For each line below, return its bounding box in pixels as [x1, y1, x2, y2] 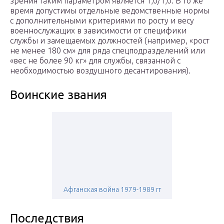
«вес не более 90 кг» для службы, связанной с [10, 56, 180, 65]
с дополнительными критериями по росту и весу [10, 16, 194, 25]
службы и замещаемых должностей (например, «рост [10, 36, 209, 45]
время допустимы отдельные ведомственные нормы [10, 6, 209, 15]
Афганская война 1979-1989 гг [63, 185, 161, 194]
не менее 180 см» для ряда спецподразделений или [10, 46, 205, 55]
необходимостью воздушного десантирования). [10, 66, 190, 75]
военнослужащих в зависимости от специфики [10, 26, 186, 35]
